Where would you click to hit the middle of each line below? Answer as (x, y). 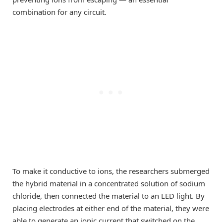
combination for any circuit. (59, 12)
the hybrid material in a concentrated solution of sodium (109, 183)
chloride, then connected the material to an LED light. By (109, 195)
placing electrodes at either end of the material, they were (111, 208)
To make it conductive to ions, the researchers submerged (111, 171)
